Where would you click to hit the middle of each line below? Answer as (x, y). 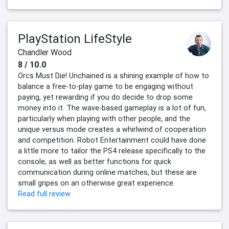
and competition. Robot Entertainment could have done (112, 140)
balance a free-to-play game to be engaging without (106, 87)
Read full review (44, 194)
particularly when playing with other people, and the (104, 119)
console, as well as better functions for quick (95, 162)
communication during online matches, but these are (107, 173)
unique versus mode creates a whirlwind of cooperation (112, 130)
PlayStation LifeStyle (75, 39)
